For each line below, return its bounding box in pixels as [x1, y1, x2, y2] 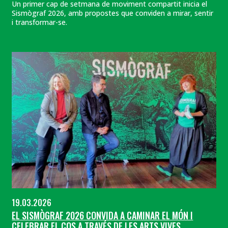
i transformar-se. [12, 17, 68, 27]
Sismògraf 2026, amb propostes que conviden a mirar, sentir [12, 8, 214, 18]
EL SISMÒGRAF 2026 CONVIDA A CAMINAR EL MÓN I [12, 208, 193, 222]
